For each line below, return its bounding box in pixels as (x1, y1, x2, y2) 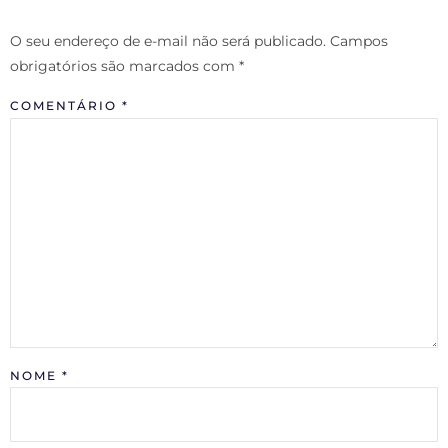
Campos (330, 31, 388, 50)
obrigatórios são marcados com (10, 56, 239, 75)
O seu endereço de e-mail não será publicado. (10, 31, 326, 50)
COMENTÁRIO (10, 98, 122, 114)
